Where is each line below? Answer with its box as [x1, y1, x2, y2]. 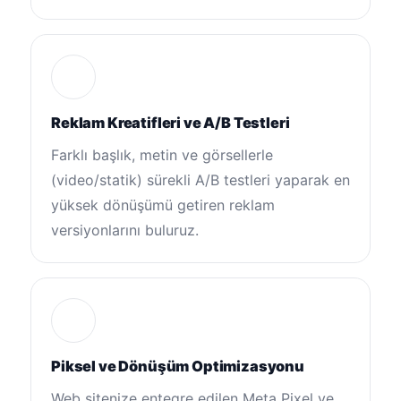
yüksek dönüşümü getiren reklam [51, 195, 275, 214]
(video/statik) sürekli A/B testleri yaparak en [51, 170, 350, 189]
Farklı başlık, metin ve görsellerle [51, 145, 273, 164]
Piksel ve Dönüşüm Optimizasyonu [51, 356, 304, 375]
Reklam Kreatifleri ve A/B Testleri [51, 113, 290, 132]
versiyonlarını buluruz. [51, 220, 199, 239]
